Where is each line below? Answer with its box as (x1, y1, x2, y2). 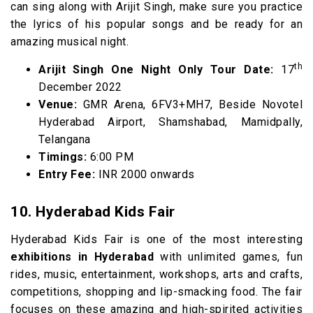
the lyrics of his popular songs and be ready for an (10, 17, 303, 31)
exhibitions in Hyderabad (10, 250, 154, 263)
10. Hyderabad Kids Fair (10, 203, 175, 220)
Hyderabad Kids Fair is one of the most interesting (10, 233, 303, 246)
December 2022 (38, 80, 122, 94)
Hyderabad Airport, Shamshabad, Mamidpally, (38, 115, 303, 129)
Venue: (38, 98, 77, 111)
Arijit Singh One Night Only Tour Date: (38, 63, 274, 76)
